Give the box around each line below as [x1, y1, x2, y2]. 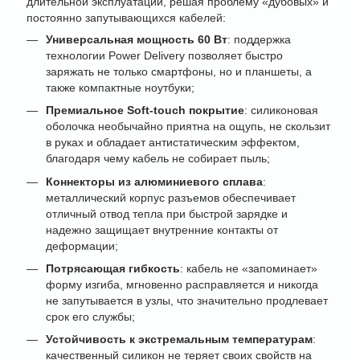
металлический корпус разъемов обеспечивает [46, 190, 296, 204]
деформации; [46, 239, 118, 252]
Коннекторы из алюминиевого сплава [46, 174, 263, 188]
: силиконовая [244, 104, 318, 117]
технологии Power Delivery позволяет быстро [46, 48, 283, 62]
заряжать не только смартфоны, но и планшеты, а [46, 64, 312, 78]
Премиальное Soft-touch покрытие [46, 104, 244, 117]
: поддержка [227, 32, 291, 46]
